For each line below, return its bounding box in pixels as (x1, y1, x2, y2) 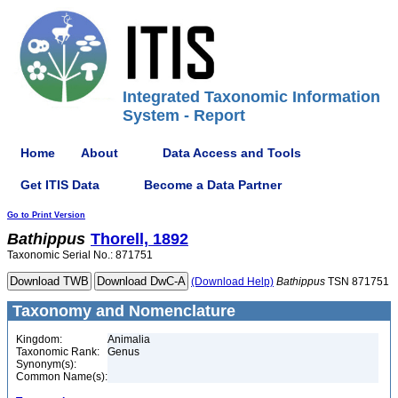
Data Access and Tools (163, 145, 301, 160)
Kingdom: (16, 333, 62, 346)
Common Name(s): (16, 370, 107, 383)
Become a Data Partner (144, 177, 282, 192)
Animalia (107, 333, 150, 346)
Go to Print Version (7, 211, 85, 219)
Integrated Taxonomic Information (123, 88, 380, 106)
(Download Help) (191, 275, 274, 288)
